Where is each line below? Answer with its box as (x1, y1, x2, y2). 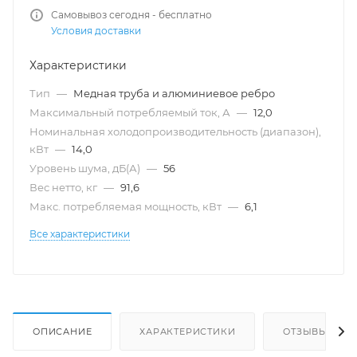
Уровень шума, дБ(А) (29, 162, 143, 175)
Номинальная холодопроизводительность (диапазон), (29, 125, 321, 138)
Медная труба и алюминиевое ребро (73, 87, 275, 100)
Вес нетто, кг (29, 181, 100, 194)
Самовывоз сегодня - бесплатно (51, 9, 212, 21)
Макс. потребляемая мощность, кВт (29, 200, 224, 213)
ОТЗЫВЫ (283, 325, 329, 337)
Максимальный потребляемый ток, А (29, 106, 233, 119)
